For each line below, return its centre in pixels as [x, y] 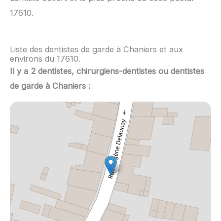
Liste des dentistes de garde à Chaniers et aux [96, 50]
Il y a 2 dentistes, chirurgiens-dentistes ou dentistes [107, 71]
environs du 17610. [45, 59]
